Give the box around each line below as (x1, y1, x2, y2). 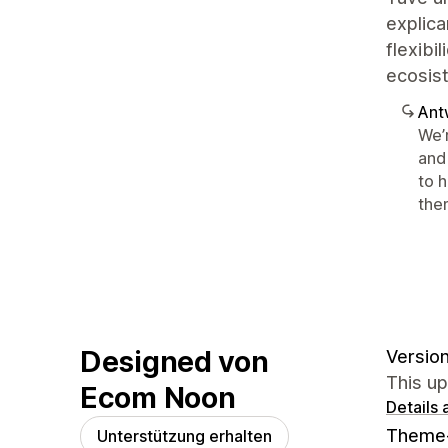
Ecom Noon (80, 379, 236, 415)
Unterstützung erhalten (97, 425, 272, 446)
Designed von (80, 343, 269, 379)
